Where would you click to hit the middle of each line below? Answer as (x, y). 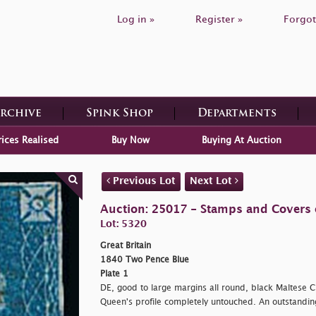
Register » (219, 19)
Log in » (136, 19)
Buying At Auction (241, 140)
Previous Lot (142, 181)
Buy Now (130, 140)
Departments (237, 114)
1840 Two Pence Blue (144, 260)
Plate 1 (114, 274)
